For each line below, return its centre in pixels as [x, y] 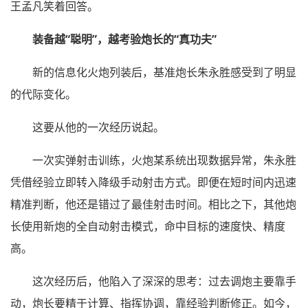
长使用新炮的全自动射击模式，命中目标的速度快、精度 [148, 227]
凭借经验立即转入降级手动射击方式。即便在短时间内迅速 [153, 183]
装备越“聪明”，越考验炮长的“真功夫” [124, 40]
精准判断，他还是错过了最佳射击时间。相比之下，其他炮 [153, 205]
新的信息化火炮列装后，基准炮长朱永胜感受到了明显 [164, 73]
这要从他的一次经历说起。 [98, 128]
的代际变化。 [43, 95]
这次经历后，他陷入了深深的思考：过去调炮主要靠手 [164, 282]
